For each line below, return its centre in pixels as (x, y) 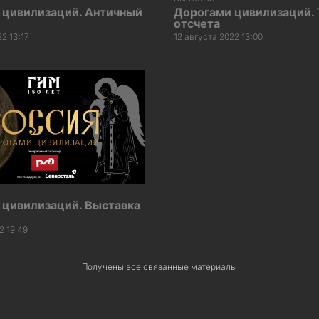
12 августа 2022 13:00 (218, 36)
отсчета (197, 23)
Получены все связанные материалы (159, 267)
